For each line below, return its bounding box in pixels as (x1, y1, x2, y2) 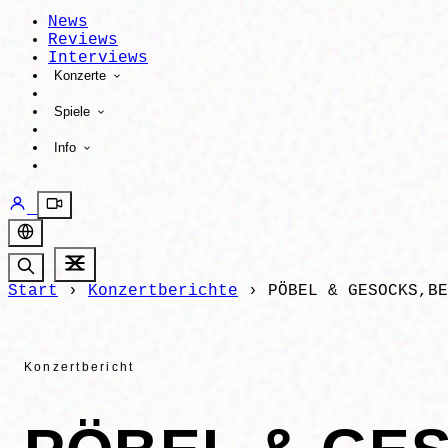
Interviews (48, 49, 148, 67)
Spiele (54, 104, 94, 119)
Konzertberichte (88, 282, 238, 300)
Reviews (48, 31, 118, 49)
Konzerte (54, 68, 110, 83)
